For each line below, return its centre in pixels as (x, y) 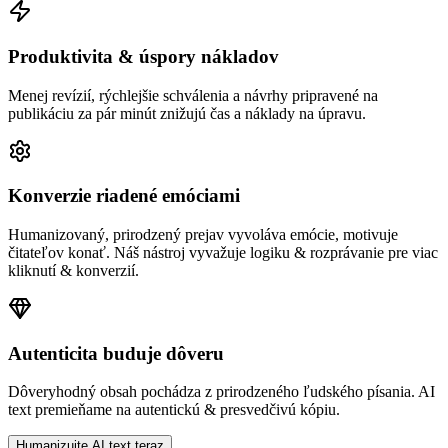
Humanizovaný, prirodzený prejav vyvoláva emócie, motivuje (203, 234)
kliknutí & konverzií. (73, 270)
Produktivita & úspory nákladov (143, 56)
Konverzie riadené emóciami (124, 196)
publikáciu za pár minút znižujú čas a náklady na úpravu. (187, 113)
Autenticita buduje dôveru (116, 353)
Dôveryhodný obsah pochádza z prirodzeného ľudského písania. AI (221, 392)
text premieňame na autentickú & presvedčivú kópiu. (174, 410)
